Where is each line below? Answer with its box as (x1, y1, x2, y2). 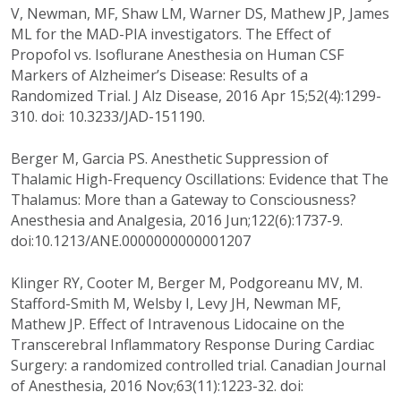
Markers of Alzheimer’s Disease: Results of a (11, 65, 308, 86)
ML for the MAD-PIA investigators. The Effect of (11, 24, 331, 45)
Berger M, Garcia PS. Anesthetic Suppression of (11, 149, 328, 169)
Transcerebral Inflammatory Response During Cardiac (11, 335, 374, 355)
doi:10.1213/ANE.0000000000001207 (11, 231, 251, 252)
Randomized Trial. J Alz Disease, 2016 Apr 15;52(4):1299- (11, 86, 381, 107)
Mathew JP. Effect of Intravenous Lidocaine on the (11, 314, 345, 335)
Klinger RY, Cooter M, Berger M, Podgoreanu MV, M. (11, 273, 363, 294)
